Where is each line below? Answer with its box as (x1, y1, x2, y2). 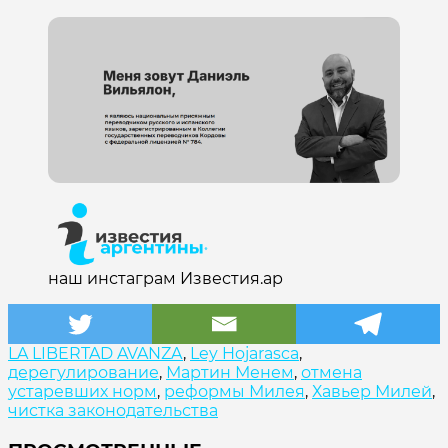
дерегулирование (8, 363, 159, 383)
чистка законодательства (8, 401, 218, 421)
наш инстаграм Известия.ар (48, 269, 283, 289)
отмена (301, 363, 362, 383)
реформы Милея (164, 382, 305, 402)
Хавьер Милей (312, 382, 432, 402)
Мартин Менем (166, 363, 294, 383)
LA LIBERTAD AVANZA (8, 344, 183, 364)
